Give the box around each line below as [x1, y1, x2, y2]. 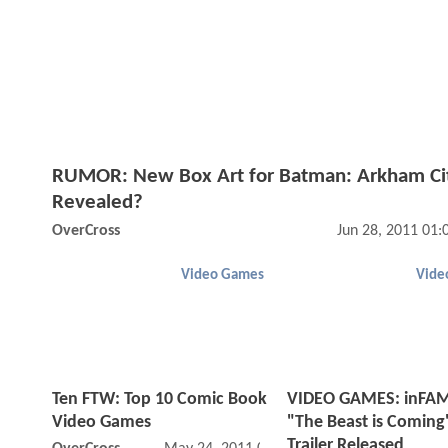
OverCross [52, 223, 120, 240]
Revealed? [52, 192, 143, 214]
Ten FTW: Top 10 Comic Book [52, 390, 267, 410]
